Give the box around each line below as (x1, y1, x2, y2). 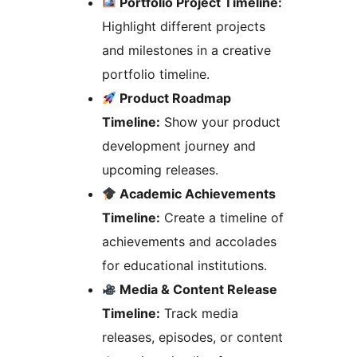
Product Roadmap (116, 89, 232, 106)
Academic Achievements (116, 185, 277, 202)
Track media (160, 304, 238, 321)
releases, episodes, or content (102, 328, 283, 345)
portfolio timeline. (102, 65, 210, 82)
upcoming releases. (102, 161, 218, 178)
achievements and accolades (102, 233, 277, 249)
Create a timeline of (160, 209, 284, 226)
